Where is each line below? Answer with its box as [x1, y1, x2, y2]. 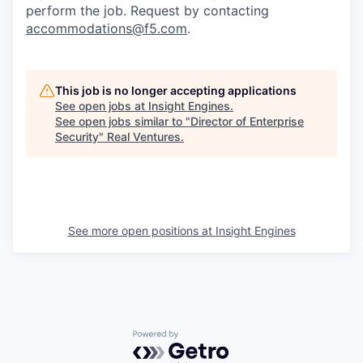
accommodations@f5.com [26, 20, 187, 36]
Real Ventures [107, 130, 181, 143]
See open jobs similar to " [55, 114, 190, 128]
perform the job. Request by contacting [26, 2, 269, 19]
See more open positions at [67, 224, 216, 237]
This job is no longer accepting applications [55, 83, 297, 97]
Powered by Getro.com [132, 330, 275, 347]
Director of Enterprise [190, 114, 304, 128]
